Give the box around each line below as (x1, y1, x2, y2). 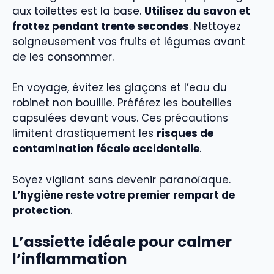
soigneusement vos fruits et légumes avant (12, 34, 245, 49)
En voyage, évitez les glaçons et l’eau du (12, 80, 227, 95)
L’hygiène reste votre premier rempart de (12, 187, 235, 202)
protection (12, 202, 70, 218)
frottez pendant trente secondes (12, 18, 189, 34)
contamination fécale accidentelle (12, 141, 199, 157)
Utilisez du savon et (144, 3, 250, 18)
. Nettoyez (189, 18, 241, 34)
